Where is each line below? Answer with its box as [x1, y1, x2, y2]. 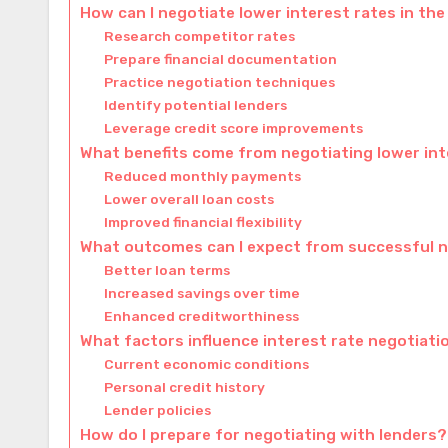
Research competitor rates [104, 27, 296, 44]
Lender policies [104, 401, 212, 418]
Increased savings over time [104, 284, 301, 301]
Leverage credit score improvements [104, 119, 364, 136]
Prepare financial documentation [104, 50, 338, 67]
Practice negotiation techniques [104, 73, 336, 90]
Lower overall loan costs [104, 190, 275, 207]
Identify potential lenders [104, 96, 288, 113]
